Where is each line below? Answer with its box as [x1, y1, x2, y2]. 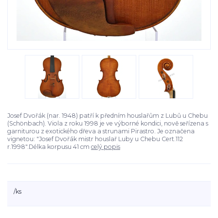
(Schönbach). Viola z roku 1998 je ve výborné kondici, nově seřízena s [7, 119, 208, 127]
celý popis [91, 143, 120, 150]
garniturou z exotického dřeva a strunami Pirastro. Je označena [7, 127, 195, 135]
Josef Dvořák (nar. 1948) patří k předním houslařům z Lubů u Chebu [7, 111, 208, 119]
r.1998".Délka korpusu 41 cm [7, 143, 91, 150]
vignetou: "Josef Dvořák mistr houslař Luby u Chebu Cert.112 [7, 135, 183, 143]
